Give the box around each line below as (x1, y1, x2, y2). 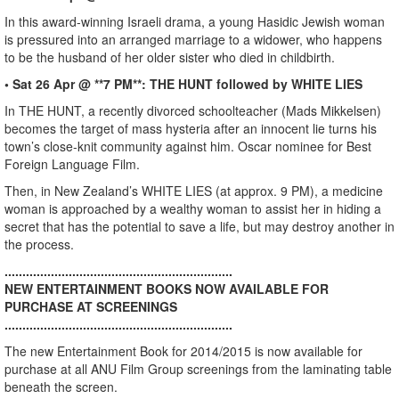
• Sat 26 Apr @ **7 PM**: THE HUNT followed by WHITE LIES (4, 75, 362, 93)
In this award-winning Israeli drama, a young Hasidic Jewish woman (4, 12, 385, 30)
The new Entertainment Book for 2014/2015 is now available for (4, 342, 362, 360)
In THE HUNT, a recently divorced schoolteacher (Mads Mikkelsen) (4, 102, 381, 119)
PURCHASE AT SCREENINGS (4, 297, 177, 315)
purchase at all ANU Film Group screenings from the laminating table (4, 360, 392, 378)
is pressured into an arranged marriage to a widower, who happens (4, 30, 382, 48)
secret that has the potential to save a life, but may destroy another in (4, 217, 395, 235)
